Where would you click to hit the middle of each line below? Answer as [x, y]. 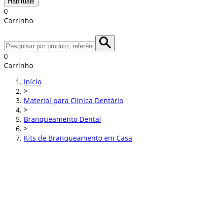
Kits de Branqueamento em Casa [78, 138]
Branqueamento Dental [62, 119]
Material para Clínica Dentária [74, 100]
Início [33, 82]
